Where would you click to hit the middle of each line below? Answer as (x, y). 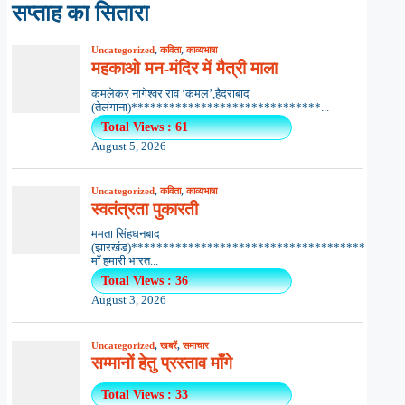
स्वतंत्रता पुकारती (144, 209)
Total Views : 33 (144, 394)
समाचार (195, 345)
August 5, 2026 (128, 146)
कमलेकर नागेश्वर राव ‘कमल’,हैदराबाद (170, 94)
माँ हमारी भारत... (124, 262)
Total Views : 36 (144, 281)
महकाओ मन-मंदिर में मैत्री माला (184, 69)
